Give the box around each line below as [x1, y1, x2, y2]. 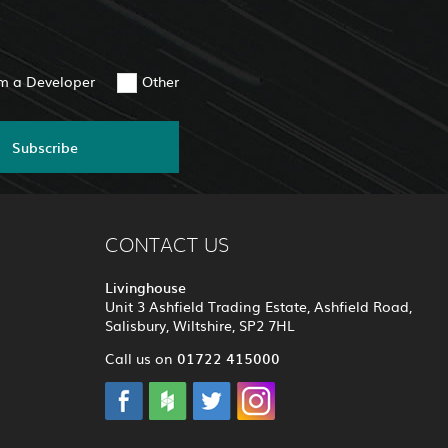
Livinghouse [104, 276, 186, 299]
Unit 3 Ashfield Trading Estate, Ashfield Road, [104, 296, 412, 317]
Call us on [104, 348, 177, 369]
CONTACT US [104, 236, 229, 257]
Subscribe [12, 136, 79, 159]
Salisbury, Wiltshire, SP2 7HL [104, 315, 295, 336]
